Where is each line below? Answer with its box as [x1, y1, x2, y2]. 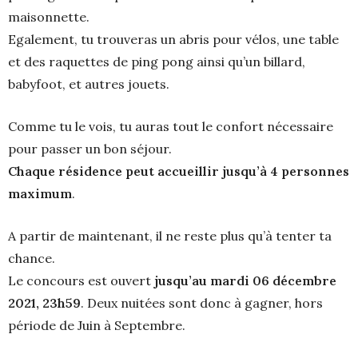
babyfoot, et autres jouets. [8, 76, 169, 92]
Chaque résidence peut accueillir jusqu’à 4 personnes [8, 163, 349, 179]
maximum [8, 185, 72, 201]
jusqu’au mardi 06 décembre [154, 272, 336, 288]
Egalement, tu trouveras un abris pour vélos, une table [8, 31, 339, 47]
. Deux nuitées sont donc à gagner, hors [81, 295, 323, 311]
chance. [8, 250, 55, 266]
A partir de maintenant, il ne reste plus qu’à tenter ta [8, 228, 332, 244]
